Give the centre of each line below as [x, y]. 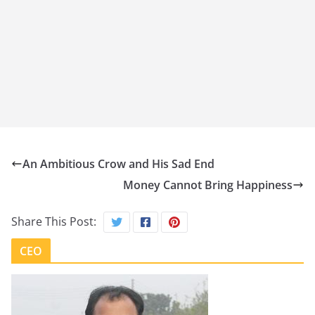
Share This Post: [54, 221]
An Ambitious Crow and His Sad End [118, 163]
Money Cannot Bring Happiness [208, 185]
